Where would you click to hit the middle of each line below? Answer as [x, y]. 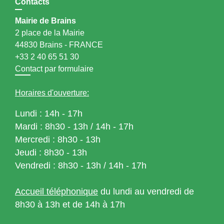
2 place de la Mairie [50, 33]
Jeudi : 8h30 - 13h [51, 153]
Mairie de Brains [45, 21]
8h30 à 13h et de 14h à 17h [70, 205]
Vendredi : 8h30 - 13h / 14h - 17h [81, 166]
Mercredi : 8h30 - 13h [58, 140]
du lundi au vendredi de [146, 192]
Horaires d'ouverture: [52, 93]
